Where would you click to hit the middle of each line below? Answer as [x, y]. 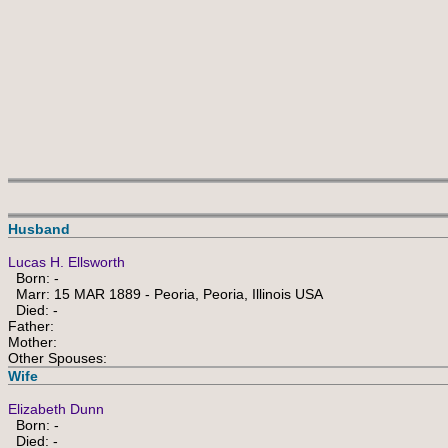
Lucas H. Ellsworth [66, 262]
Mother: [32, 342]
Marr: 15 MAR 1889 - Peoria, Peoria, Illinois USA [165, 294]
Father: [31, 326]
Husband [39, 229]
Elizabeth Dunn [56, 409]
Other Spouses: [57, 358]
